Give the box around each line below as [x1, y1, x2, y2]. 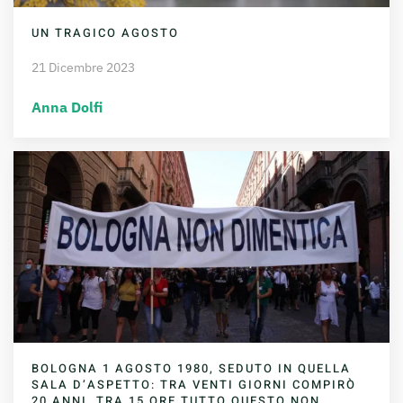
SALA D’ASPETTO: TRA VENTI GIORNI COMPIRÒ [31, 375, 356, 393]
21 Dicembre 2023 [31, 59, 135, 76]
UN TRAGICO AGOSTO [31, 24, 179, 42]
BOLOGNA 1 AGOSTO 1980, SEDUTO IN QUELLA [31, 359, 351, 377]
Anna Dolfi [31, 98, 103, 117]
